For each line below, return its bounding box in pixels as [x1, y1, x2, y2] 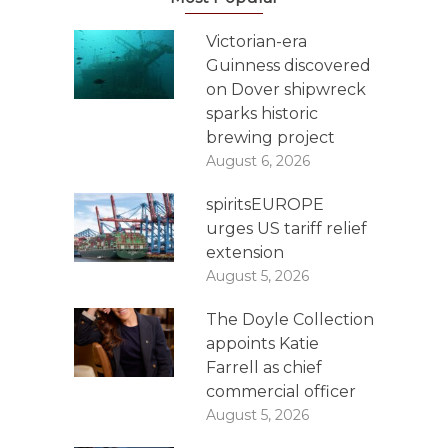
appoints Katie [206, 334, 319, 354]
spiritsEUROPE [206, 195, 324, 215]
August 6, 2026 [206, 152, 310, 171]
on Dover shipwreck [206, 80, 366, 100]
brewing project [206, 128, 335, 148]
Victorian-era [206, 32, 307, 52]
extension [206, 243, 284, 263]
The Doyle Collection [206, 310, 374, 330]
